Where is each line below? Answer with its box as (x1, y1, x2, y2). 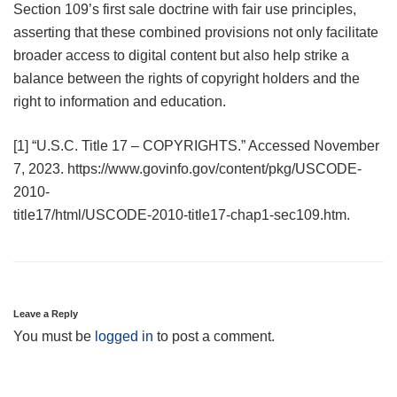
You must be (13, 329, 95, 345)
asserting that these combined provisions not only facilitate (13, 24, 378, 40)
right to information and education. (13, 93, 226, 109)
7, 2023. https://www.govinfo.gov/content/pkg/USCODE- (13, 160, 362, 176)
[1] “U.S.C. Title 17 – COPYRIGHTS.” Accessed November (13, 137, 379, 153)
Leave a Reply (13, 308, 78, 320)
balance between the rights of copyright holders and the (13, 70, 360, 86)
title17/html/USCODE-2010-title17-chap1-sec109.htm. (13, 206, 350, 222)
